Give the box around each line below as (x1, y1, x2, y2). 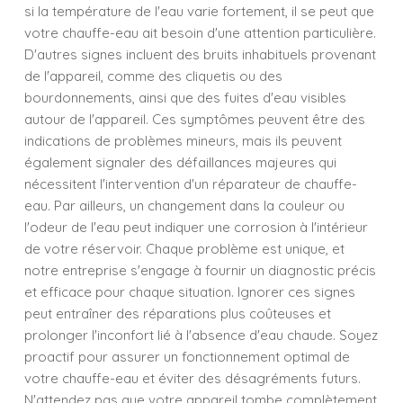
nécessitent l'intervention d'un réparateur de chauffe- (24, 175, 357, 193)
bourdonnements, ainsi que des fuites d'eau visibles (24, 89, 346, 106)
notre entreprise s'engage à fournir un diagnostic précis (24, 262, 376, 279)
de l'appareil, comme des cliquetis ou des (24, 67, 282, 85)
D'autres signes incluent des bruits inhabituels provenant (24, 46, 376, 63)
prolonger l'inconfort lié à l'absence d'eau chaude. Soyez (24, 327, 378, 344)
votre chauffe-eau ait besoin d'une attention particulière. (24, 24, 376, 41)
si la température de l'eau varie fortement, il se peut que (24, 3, 374, 20)
